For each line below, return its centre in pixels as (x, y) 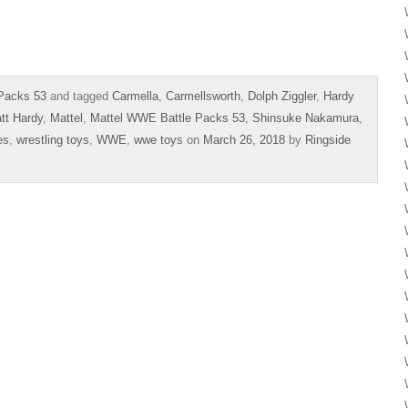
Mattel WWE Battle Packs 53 (168, 117)
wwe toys (158, 139)
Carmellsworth (203, 96)
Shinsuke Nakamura (306, 117)
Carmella (135, 96)
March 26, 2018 (244, 139)
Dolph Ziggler (282, 96)
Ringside (328, 139)
